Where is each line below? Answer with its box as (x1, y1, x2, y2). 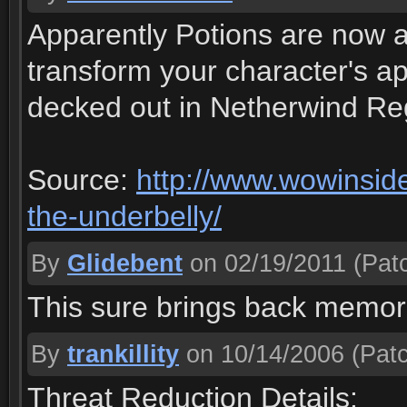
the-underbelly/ (27, 200, 222, 233)
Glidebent (67, 250, 183, 277)
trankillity (67, 341, 179, 368)
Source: (27, 164, 136, 196)
